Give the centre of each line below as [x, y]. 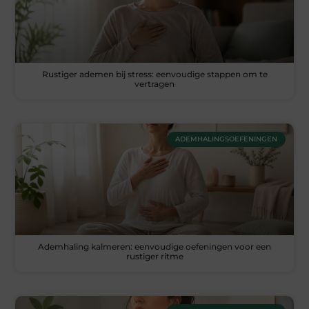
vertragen [154, 84]
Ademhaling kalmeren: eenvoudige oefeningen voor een [154, 246]
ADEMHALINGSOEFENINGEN [226, 139]
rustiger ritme [154, 256]
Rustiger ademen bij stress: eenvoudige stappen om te [154, 74]
